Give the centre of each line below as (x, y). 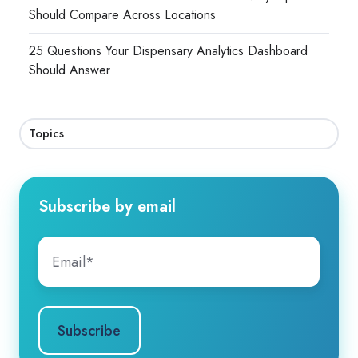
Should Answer (70, 70)
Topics (47, 134)
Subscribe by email (107, 207)
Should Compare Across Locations (123, 15)
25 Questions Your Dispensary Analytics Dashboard (169, 51)
